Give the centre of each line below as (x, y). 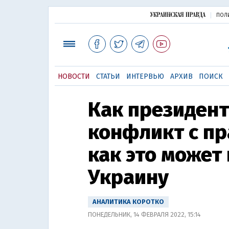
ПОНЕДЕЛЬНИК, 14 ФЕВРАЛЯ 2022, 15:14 (144, 214)
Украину (128, 177)
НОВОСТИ (74, 76)
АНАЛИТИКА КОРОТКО (128, 202)
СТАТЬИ (108, 76)
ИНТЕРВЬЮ (145, 76)
